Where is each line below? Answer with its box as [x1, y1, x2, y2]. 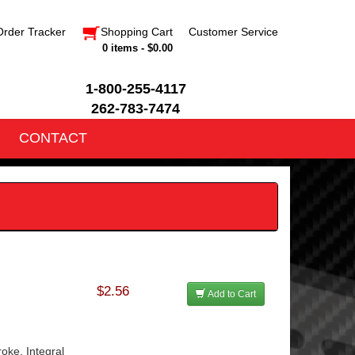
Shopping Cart [101, 25, 173, 38]
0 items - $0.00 [102, 42, 173, 55]
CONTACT [19, 129, 87, 146]
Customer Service [189, 25, 278, 38]
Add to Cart [205, 288, 257, 300]
